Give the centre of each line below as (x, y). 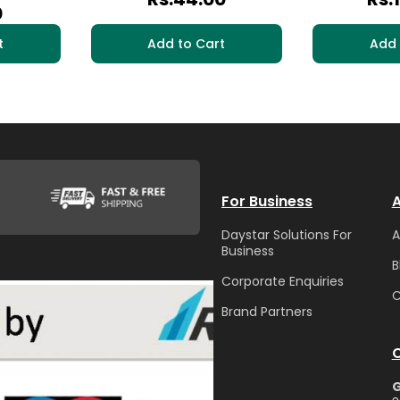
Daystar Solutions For (287, 234)
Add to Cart (187, 43)
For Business (267, 201)
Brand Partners (267, 311)
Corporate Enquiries (283, 281)
